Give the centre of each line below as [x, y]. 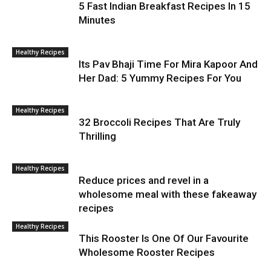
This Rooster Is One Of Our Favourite [164, 238]
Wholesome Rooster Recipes [147, 252]
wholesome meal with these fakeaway [168, 194]
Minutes [97, 20]
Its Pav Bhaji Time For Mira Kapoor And [168, 64]
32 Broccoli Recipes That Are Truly [159, 122]
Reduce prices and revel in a [144, 180]
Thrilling [97, 136]
